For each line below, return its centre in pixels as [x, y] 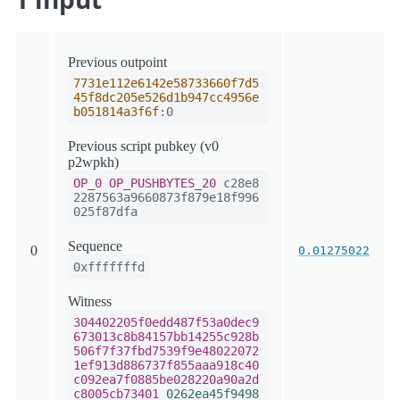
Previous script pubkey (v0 [143, 146]
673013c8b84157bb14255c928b [166, 337]
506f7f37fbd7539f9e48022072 [166, 351]
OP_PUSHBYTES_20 [162, 183]
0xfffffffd [109, 267]
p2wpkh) [93, 162]
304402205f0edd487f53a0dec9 [166, 322]
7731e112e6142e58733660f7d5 [166, 83]
